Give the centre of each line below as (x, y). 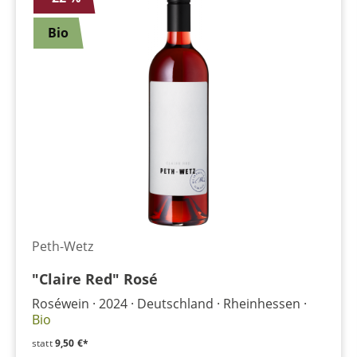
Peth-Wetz (63, 246)
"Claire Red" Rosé (95, 279)
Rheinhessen (262, 304)
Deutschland (175, 304)
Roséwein (61, 304)
